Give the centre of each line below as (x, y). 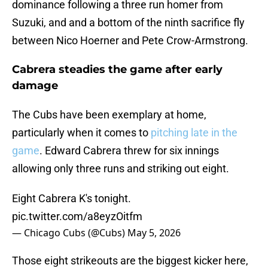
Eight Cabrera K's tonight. (71, 199)
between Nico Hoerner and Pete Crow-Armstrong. (130, 41)
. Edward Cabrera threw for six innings (129, 151)
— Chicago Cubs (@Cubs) (70, 233)
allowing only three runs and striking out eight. (121, 169)
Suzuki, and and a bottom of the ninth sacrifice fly (128, 23)
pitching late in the (194, 133)
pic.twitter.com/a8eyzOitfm (77, 217)
